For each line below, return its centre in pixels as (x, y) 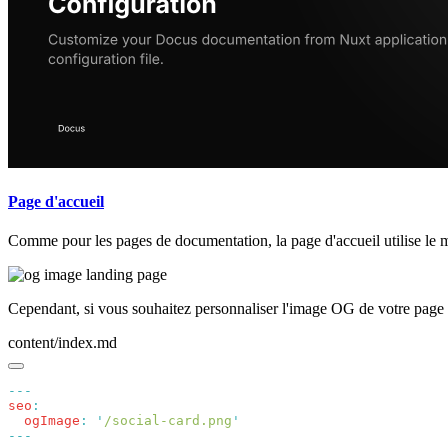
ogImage (44, 421)
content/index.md (62, 343)
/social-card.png (168, 421)
